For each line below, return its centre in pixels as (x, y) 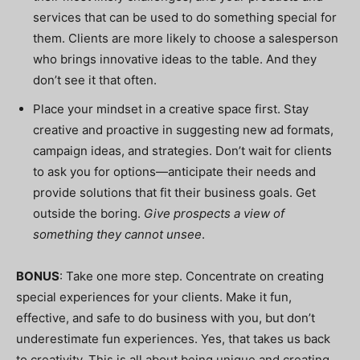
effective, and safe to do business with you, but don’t (166, 318)
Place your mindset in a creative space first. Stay (171, 109)
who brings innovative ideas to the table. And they (175, 59)
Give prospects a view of (214, 213)
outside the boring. (88, 213)
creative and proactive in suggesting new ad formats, (183, 130)
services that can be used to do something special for (185, 17)
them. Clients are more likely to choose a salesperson (186, 38)
